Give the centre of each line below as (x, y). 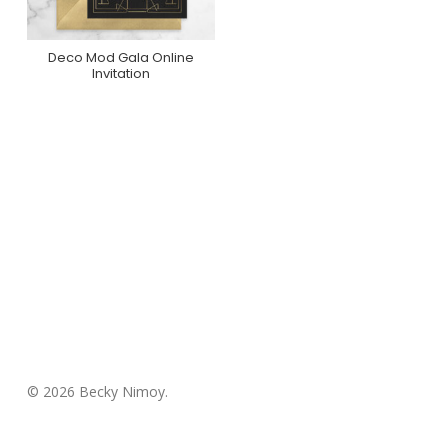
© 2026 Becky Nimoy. (97, 391)
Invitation (121, 74)
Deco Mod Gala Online (121, 58)
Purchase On (121, 63)
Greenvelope (121, 87)
